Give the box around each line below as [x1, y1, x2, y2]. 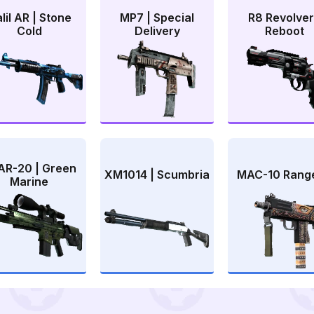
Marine [10, 174, 49, 189]
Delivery [134, 24, 180, 39]
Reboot [265, 24, 305, 39]
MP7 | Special [120, 11, 194, 25]
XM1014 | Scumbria [104, 168, 210, 182]
